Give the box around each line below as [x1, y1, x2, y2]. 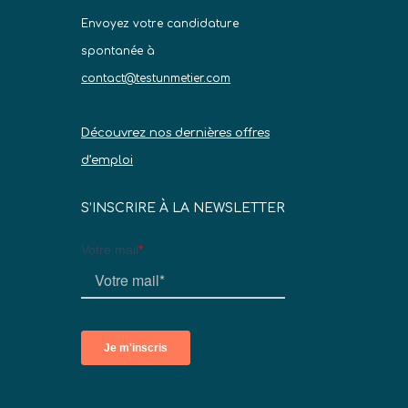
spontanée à [81, 44, 156, 57]
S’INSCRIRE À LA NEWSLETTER [81, 201, 286, 216]
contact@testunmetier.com [81, 71, 231, 85]
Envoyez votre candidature [81, 16, 240, 30]
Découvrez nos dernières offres [81, 126, 270, 139]
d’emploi [81, 153, 134, 167]
